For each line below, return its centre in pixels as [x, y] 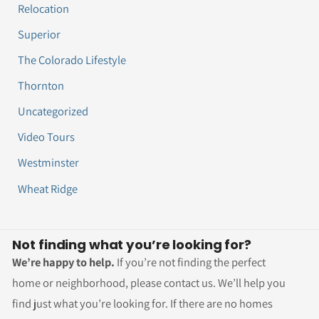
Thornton [41, 86]
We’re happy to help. [64, 262]
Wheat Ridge [48, 188]
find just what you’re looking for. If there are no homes [143, 303]
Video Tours [47, 137]
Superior [40, 34]
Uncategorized [53, 111]
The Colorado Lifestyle [72, 60]
